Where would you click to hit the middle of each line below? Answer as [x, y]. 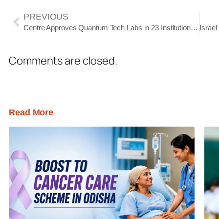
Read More [31, 112]
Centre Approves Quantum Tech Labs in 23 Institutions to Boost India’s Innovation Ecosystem [194, 28]
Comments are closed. [63, 61]
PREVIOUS [46, 17]
